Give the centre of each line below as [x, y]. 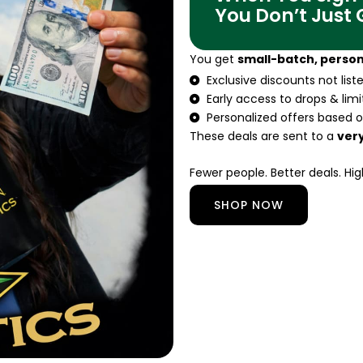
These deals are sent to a [263, 136]
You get [214, 60]
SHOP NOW [249, 205]
